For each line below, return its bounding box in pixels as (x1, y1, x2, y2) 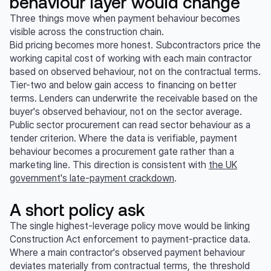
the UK (209, 159, 237, 171)
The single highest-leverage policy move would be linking (10, 220, 250, 232)
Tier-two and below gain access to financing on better (10, 79, 237, 91)
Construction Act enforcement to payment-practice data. (10, 233, 250, 246)
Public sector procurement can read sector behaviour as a (10, 119, 250, 131)
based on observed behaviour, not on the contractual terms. (10, 66, 261, 78)
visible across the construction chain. (10, 26, 164, 38)
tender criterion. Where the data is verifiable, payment (10, 132, 237, 145)
